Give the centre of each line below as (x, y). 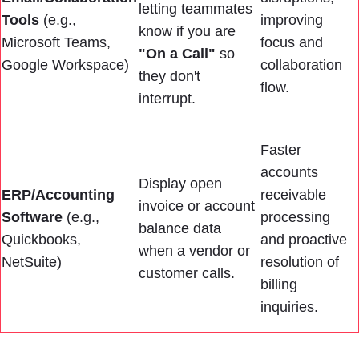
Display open (180, 184)
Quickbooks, (41, 240)
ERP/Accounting (58, 195)
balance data (180, 228)
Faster (281, 150)
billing (279, 284)
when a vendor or (194, 251)
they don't (169, 76)
